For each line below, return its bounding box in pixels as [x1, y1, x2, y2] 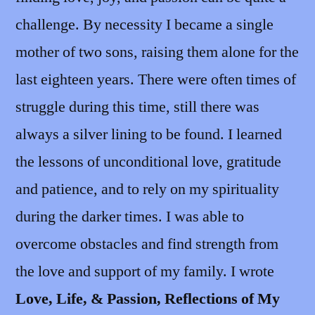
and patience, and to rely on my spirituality [15, 179, 279, 199]
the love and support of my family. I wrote [15, 261, 274, 281]
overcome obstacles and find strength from [15, 233, 278, 254]
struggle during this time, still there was [15, 96, 259, 117]
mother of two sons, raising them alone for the [15, 41, 299, 62]
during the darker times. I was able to [15, 206, 244, 226]
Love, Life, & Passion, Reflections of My [15, 288, 280, 309]
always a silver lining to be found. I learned [15, 124, 282, 144]
